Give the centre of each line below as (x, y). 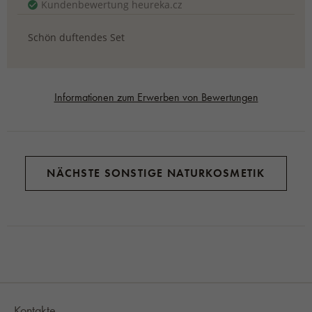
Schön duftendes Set (76, 37)
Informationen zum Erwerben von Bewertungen (156, 97)
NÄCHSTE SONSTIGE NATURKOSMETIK (156, 173)
